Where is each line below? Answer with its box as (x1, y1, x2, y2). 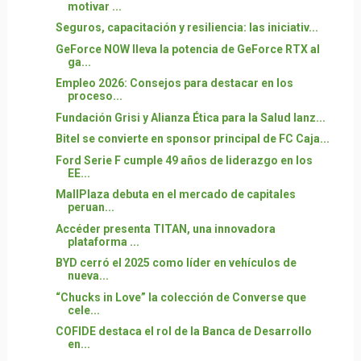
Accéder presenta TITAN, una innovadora (55, 222, 276, 235)
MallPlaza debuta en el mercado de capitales (55, 188, 296, 201)
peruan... (67, 201, 114, 214)
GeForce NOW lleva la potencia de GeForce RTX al (55, 42, 320, 56)
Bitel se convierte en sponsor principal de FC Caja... (55, 132, 330, 145)
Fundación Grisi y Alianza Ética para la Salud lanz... (55, 110, 326, 124)
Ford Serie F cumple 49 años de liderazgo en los (55, 153, 313, 167)
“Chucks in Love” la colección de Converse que (55, 290, 306, 304)
